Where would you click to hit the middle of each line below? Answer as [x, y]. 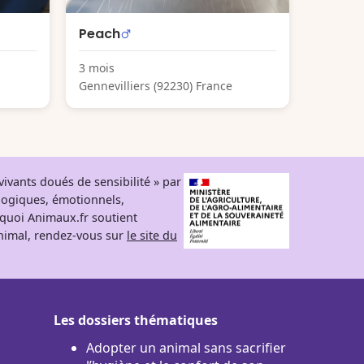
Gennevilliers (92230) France [156, 85]
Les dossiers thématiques [136, 320]
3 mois [97, 67]
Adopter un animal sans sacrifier [186, 347]
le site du [152, 235]
